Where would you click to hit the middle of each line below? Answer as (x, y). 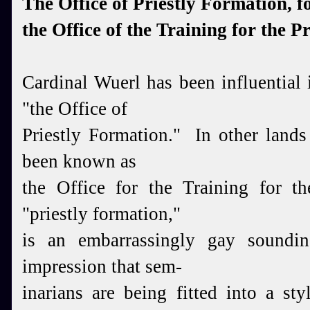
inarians (57, 293)
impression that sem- (102, 266)
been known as (79, 161)
